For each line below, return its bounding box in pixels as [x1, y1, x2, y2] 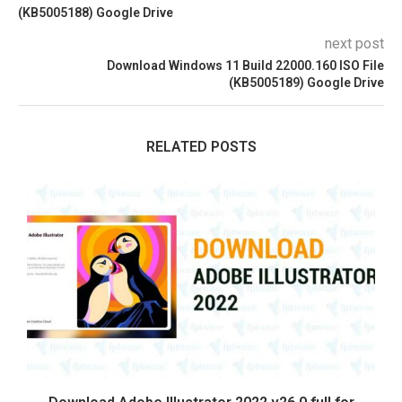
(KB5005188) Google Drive [18, 4, 173, 20]
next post [325, 34, 384, 52]
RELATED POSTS [145, 137, 257, 155]
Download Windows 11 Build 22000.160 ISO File [107, 57, 384, 73]
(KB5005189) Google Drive [229, 74, 384, 90]
